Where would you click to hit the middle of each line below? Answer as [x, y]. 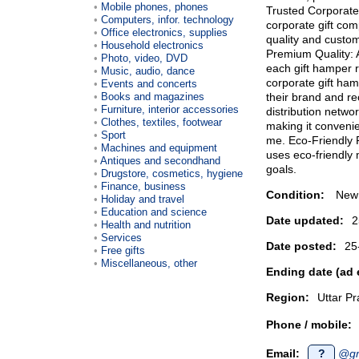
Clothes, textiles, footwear [161, 122]
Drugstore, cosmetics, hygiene [172, 173]
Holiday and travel [143, 199]
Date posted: [301, 246]
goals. [281, 169]
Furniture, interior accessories [170, 109]
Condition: [295, 195]
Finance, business [143, 186]
